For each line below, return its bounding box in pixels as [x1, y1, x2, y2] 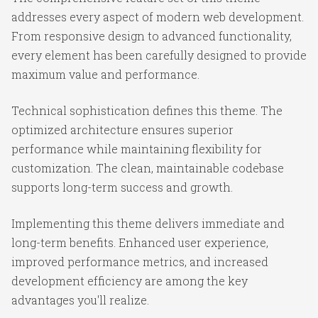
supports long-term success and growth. [11, 180, 233, 194]
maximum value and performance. [11, 67, 199, 82]
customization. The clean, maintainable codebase [11, 160, 284, 175]
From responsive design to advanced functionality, [11, 28, 292, 43]
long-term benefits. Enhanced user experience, [11, 235, 268, 250]
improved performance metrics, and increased [11, 254, 268, 269]
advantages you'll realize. [11, 292, 149, 307]
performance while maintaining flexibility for [11, 141, 262, 156]
